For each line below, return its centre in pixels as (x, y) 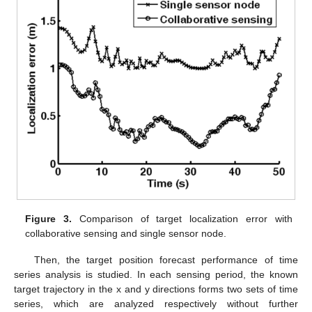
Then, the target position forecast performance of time (166, 260)
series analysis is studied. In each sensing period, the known (156, 275)
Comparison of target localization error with (182, 219)
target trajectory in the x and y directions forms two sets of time (156, 289)
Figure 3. (49, 219)
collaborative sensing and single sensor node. (126, 234)
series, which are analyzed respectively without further (156, 304)
